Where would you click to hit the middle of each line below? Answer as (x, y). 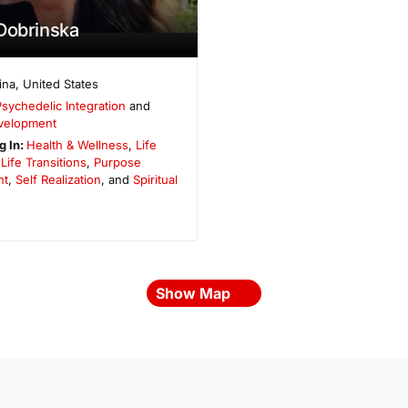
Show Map (195, 293)
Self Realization (58, 179)
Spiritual (155, 179)
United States (61, 83)
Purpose (117, 162)
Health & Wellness (77, 144)
